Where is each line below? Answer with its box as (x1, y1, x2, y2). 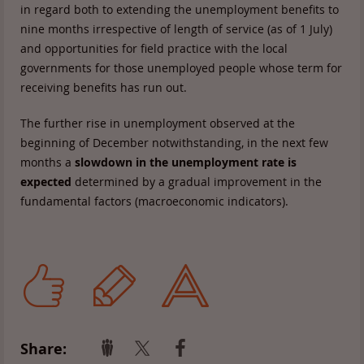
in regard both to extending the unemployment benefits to (20, 2, 339, 17)
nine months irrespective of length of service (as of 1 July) (20, 21, 332, 37)
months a (20, 154, 75, 170)
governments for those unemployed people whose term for (20, 60, 342, 76)
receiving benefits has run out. (20, 80, 187, 95)
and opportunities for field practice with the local (20, 41, 288, 56)
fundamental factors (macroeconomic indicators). (20, 193, 288, 209)
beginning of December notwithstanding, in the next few (20, 135, 328, 150)
